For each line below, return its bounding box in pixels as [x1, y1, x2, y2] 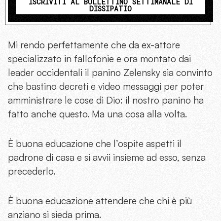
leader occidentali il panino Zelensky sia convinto [8, 67, 213, 79]
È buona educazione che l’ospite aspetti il [8, 138, 182, 150]
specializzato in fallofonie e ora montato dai [8, 53, 191, 65]
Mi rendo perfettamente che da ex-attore [8, 39, 180, 51]
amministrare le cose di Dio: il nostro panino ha [8, 94, 204, 107]
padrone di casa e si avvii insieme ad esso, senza [8, 151, 206, 164]
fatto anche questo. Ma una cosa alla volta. [8, 108, 189, 120]
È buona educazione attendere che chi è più [8, 195, 192, 207]
